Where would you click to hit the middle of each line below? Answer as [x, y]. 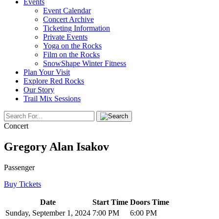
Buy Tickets [22, 184]
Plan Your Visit [47, 72]
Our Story [39, 90]
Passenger [19, 167]
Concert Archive [68, 19]
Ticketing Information [77, 28]
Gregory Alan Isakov [56, 146]
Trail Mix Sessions [52, 99]
